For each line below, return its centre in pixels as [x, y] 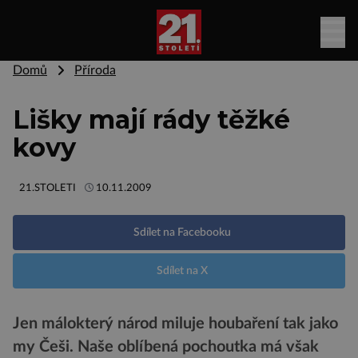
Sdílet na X [182, 271]
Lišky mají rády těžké [151, 119]
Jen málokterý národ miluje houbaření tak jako [175, 324]
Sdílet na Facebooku [182, 233]
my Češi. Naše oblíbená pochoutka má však [166, 347]
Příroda [95, 70]
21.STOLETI [48, 188]
